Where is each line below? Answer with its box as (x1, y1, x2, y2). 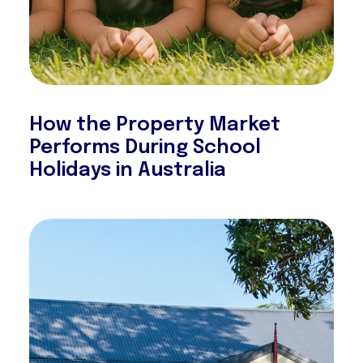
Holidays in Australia (29, 160, 226, 181)
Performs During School (29, 138, 261, 158)
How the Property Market (29, 115, 280, 135)
